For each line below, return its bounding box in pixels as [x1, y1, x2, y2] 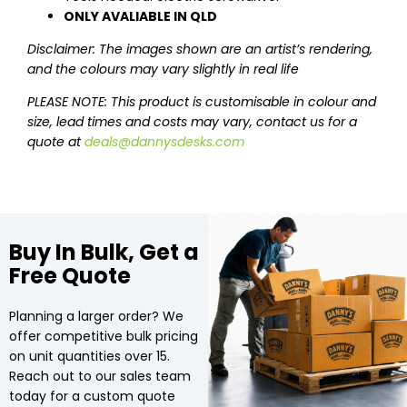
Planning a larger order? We [9, 307, 184, 326]
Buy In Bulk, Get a [9, 237, 199, 268]
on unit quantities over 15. [9, 347, 170, 366]
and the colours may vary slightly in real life [27, 60, 299, 79]
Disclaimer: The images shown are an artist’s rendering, [27, 40, 372, 59]
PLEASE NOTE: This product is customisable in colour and [27, 93, 376, 112]
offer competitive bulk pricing [9, 327, 198, 346]
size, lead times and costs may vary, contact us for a [27, 113, 357, 132]
